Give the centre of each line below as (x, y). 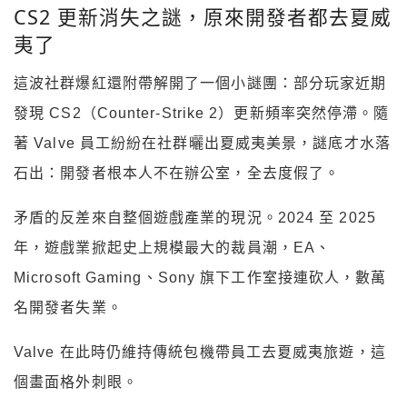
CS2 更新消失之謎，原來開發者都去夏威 (203, 17)
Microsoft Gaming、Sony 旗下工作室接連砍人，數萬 (200, 277)
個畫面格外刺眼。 (76, 382)
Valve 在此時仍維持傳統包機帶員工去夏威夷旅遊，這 (200, 352)
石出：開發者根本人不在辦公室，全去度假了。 (177, 173)
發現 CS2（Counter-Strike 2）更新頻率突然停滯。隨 (202, 113)
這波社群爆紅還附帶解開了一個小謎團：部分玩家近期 (200, 83)
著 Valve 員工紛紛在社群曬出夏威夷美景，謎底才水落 (202, 143)
